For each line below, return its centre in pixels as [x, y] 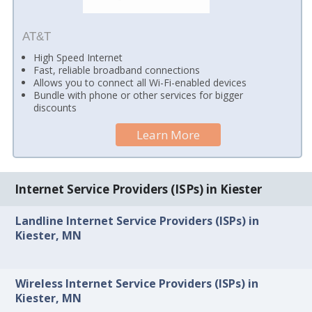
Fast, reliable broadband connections [117, 70]
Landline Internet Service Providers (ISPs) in [138, 221]
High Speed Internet [78, 57]
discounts [55, 107]
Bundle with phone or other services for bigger [139, 95]
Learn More [169, 134]
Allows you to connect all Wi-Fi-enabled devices [140, 82]
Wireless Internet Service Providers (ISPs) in [137, 283]
